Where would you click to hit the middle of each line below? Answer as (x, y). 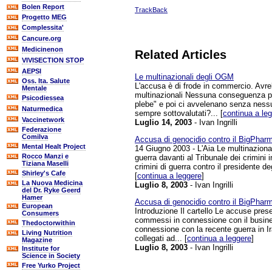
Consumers (40, 213)
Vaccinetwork (43, 120)
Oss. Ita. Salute (46, 81)
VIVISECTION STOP (53, 60)
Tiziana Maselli (45, 163)
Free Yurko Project (51, 265)
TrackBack (151, 9)
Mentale (34, 88)
